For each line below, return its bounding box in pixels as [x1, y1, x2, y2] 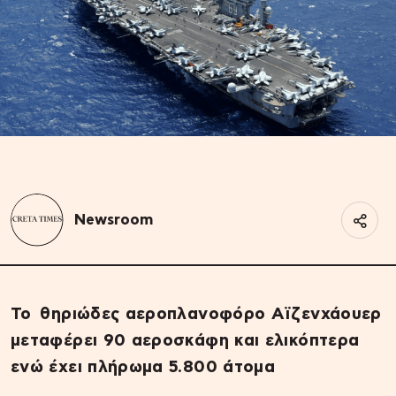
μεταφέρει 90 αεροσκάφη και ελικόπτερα [11, 331, 360, 349]
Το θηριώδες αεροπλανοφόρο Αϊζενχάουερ [11, 305, 385, 323]
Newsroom [74, 211, 153, 227]
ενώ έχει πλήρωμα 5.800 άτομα [11, 358, 276, 376]
